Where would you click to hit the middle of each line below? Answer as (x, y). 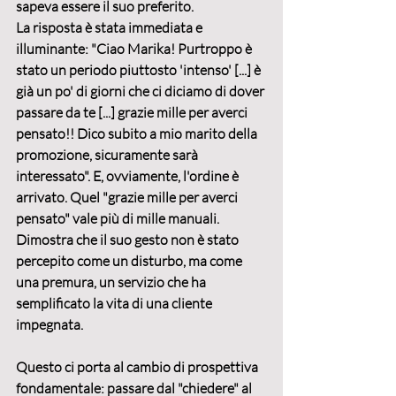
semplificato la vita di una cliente (115, 304)
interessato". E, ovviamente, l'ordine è (129, 176)
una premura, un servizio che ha (112, 282)
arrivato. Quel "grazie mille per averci (128, 198)
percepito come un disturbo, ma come (130, 261)
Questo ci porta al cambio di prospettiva (138, 367)
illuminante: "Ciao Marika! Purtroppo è (135, 49)
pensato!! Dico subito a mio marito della (138, 134)
